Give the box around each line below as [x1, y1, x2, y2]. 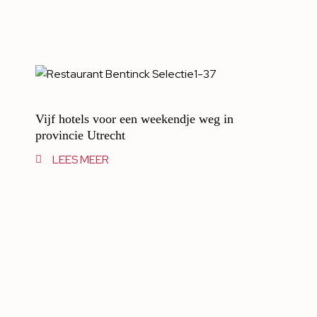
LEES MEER [52, 152, 109, 168]
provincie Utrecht [35, 128, 125, 143]
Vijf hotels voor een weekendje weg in [35, 112, 234, 127]
